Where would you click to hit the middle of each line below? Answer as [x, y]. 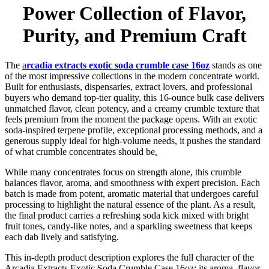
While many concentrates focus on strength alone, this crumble [123, 172]
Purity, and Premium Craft [134, 36]
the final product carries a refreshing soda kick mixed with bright [127, 215]
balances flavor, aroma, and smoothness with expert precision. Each [132, 183]
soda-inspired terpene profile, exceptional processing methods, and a [134, 130]
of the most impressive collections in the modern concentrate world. [132, 76]
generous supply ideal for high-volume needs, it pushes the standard [133, 141]
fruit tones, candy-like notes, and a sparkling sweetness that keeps [128, 226]
